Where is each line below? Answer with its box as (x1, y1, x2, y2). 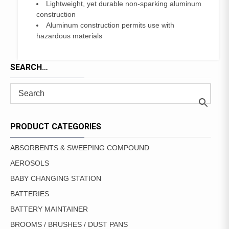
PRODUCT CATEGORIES (10, 122, 101, 131)
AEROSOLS (10, 159, 49, 167)
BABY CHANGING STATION (10, 174, 101, 182)
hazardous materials (36, 32, 102, 40)
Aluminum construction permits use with (46, 21, 174, 29)
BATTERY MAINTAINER (10, 205, 88, 213)
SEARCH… (10, 62, 48, 72)
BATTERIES (10, 190, 49, 198)
